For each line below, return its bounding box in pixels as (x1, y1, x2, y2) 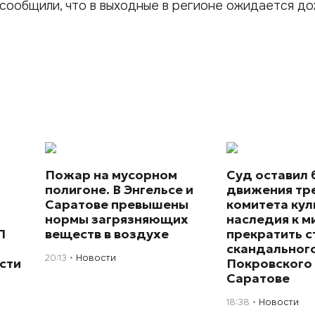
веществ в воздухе (45, 225, 169, 242)
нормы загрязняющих (45, 210, 189, 227)
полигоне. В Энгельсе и (45, 181, 194, 198)
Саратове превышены (45, 195, 189, 212)
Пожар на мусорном (45, 166, 178, 183)
